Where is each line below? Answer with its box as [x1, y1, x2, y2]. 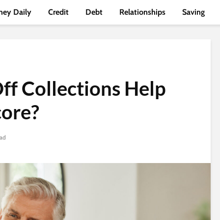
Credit [48, 7, 69, 17]
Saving [182, 7, 205, 17]
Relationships [119, 7, 165, 17]
